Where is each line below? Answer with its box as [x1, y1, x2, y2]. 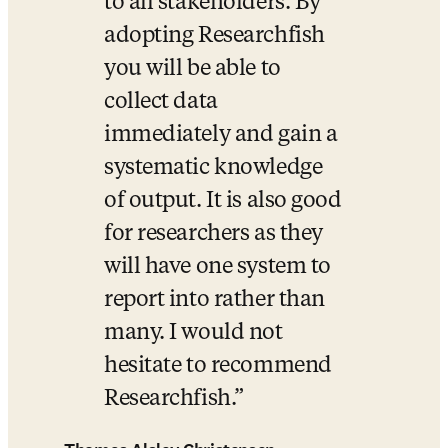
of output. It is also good [104, 190, 342, 212]
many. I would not [104, 322, 283, 344]
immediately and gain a [104, 124, 338, 146]
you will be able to [104, 58, 281, 80]
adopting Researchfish [104, 25, 325, 47]
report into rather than [104, 289, 325, 311]
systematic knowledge [104, 157, 323, 179]
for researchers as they [104, 223, 323, 245]
